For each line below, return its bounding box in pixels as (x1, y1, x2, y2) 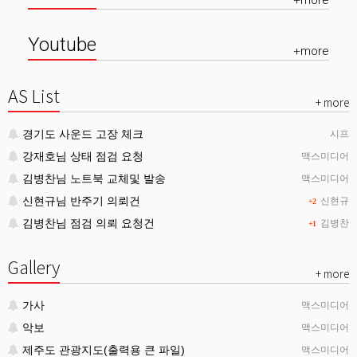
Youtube (28, 33, 96, 57)
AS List (8, 84, 60, 109)
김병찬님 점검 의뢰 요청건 (22, 217, 155, 230)
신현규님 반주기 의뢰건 (22, 194, 140, 208)
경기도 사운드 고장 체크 (22, 127, 143, 141)
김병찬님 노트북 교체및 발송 (22, 172, 166, 186)
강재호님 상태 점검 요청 (22, 150, 143, 163)
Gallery (8, 255, 60, 280)
